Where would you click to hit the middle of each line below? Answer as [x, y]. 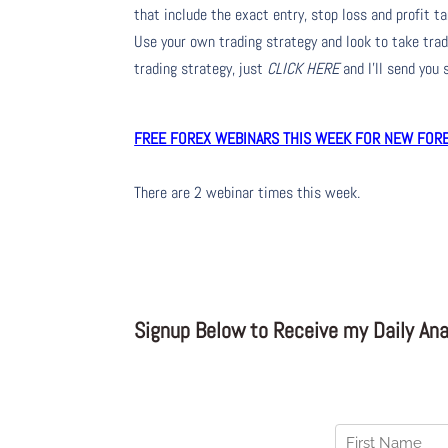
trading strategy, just [201, 69]
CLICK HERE [305, 69]
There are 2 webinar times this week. [247, 193]
